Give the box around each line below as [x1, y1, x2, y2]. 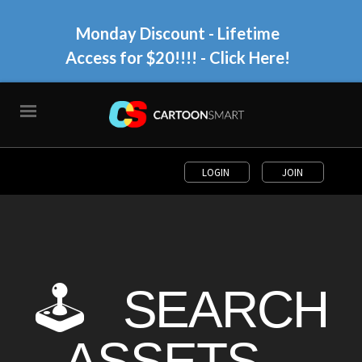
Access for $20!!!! [65, 48, 197, 67]
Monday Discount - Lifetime [75, 23, 280, 43]
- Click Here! [196, 48, 290, 67]
